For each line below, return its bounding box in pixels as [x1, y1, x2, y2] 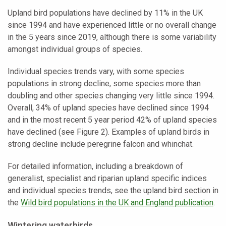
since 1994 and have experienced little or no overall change [8, 20, 216, 30]
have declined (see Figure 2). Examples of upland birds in [8, 127, 209, 137]
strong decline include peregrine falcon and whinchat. [8, 139, 194, 149]
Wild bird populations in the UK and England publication [21, 198, 213, 208]
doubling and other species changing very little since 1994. [8, 91, 214, 101]
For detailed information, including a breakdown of [8, 161, 183, 172]
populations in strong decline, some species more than [8, 79, 201, 89]
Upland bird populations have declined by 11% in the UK [8, 8, 203, 18]
